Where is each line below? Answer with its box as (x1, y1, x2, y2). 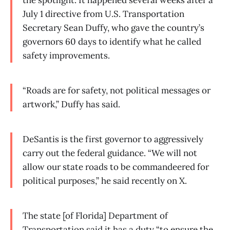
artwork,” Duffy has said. (23, 99, 120, 110)
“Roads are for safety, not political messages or (23, 85, 210, 97)
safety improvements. (23, 50, 110, 62)
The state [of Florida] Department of (23, 209, 168, 221)
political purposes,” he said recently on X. (23, 175, 187, 186)
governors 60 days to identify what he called (23, 36, 201, 48)
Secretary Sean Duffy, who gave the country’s (23, 22, 204, 34)
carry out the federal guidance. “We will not (23, 147, 197, 159)
